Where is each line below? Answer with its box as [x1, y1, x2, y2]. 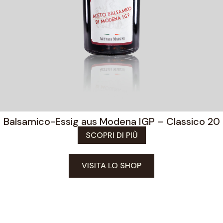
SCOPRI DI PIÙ [85, 130, 138, 141]
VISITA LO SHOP [82, 160, 141, 171]
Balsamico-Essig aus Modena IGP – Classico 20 [3, 115, 220, 128]
